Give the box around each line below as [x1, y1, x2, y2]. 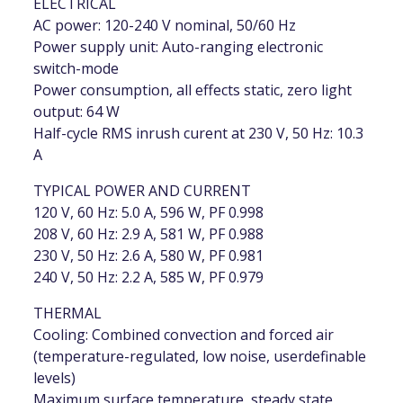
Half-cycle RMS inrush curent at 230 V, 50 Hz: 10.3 [33, 123, 364, 144]
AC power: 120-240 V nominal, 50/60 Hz [33, 15, 297, 36]
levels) [33, 368, 76, 389]
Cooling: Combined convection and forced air [33, 325, 335, 345]
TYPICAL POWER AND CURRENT [33, 181, 252, 201]
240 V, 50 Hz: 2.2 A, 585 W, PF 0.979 [33, 267, 264, 288]
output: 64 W [33, 102, 121, 122]
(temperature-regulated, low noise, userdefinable [33, 346, 367, 367]
